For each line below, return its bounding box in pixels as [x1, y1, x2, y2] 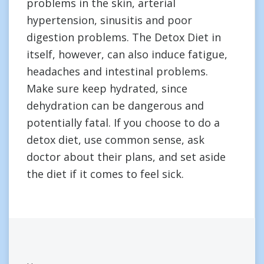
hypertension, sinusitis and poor [27, 13, 192, 27]
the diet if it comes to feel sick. [27, 167, 184, 181]
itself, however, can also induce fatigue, [27, 47, 227, 61]
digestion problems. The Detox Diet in [27, 30, 221, 44]
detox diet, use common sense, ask [27, 133, 204, 147]
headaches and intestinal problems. [27, 64, 208, 78]
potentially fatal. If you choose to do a [27, 115, 220, 130]
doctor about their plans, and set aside [27, 150, 226, 164]
